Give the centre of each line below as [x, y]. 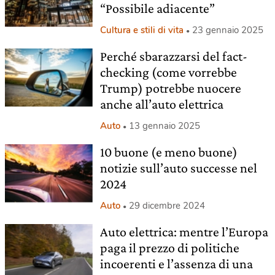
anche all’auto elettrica [161, 104]
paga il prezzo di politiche [169, 248]
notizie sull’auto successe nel [178, 168]
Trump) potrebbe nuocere [170, 88]
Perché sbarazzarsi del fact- [173, 56]
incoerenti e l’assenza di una [176, 264]
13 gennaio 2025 [164, 126]
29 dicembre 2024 [167, 206]
